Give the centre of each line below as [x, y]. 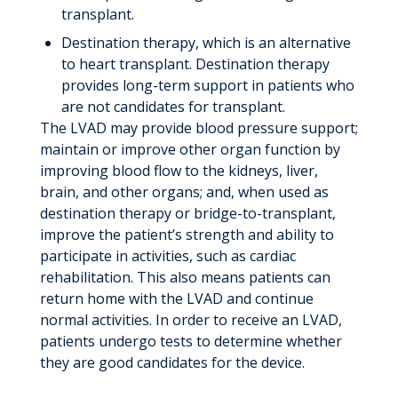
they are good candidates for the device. [172, 362]
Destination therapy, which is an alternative [206, 42]
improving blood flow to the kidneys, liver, [179, 170]
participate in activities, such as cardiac [167, 255]
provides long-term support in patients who [207, 85]
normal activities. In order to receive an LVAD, [191, 319]
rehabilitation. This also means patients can [185, 277]
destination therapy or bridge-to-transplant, [187, 213]
